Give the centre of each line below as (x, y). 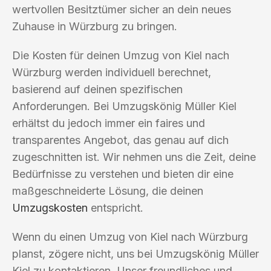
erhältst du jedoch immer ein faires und (109, 123)
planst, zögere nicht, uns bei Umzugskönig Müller (135, 253)
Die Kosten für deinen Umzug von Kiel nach (121, 55)
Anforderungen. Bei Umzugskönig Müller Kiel (124, 106)
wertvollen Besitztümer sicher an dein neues (122, 9)
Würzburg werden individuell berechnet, (112, 72)
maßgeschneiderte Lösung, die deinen (108, 191)
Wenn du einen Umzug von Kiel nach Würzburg (130, 237)
